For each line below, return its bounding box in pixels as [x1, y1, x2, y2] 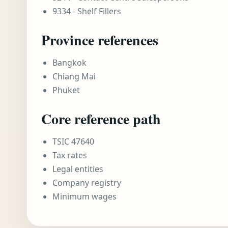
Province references [41, 30, 158, 50]
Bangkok [52, 57, 87, 68]
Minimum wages [52, 191, 117, 202]
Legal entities [52, 163, 103, 175]
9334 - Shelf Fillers [52, 6, 121, 17]
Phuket [52, 84, 80, 96]
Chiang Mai [52, 71, 96, 82]
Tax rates [52, 150, 87, 161]
